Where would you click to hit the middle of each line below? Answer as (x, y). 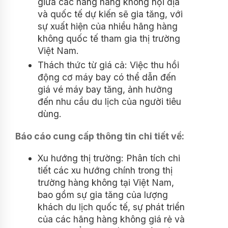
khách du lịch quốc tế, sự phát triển (111, 207)
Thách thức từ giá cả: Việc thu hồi (108, 65)
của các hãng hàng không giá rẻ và (111, 219)
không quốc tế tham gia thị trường (109, 38)
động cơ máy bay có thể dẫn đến (107, 77)
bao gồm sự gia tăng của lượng (103, 195)
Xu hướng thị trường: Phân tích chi (109, 158)
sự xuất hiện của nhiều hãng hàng (108, 26)
